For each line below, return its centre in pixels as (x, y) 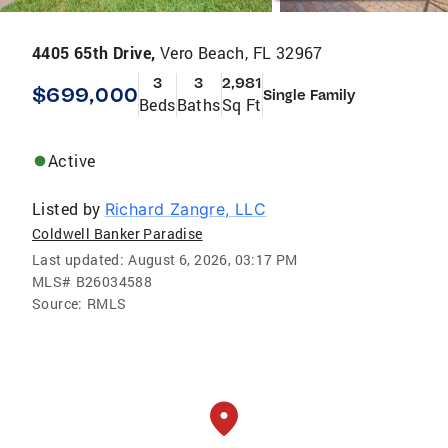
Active (72, 160)
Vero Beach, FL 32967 (241, 52)
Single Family (309, 95)
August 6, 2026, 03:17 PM (213, 259)
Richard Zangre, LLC (185, 209)
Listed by (66, 208)
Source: (57, 303)
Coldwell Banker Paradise (117, 233)
